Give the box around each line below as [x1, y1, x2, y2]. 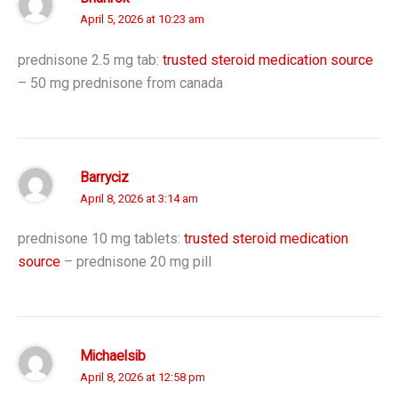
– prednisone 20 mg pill [60, 253, 211, 271]
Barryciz [80, 169, 129, 186]
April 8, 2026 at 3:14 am [80, 191, 198, 205]
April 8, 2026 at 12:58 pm [80, 370, 205, 385]
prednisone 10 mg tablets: [18, 230, 184, 248]
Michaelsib [80, 348, 146, 365]
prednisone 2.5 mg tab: [18, 51, 163, 68]
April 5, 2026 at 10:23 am [80, 12, 204, 27]
